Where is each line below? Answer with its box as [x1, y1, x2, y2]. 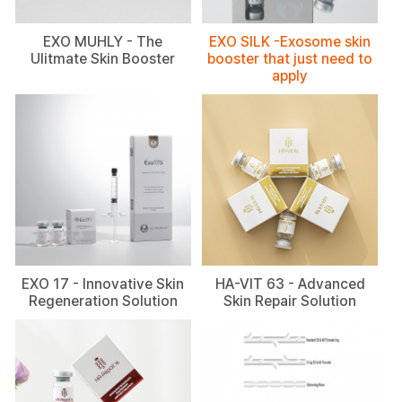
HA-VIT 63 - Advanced [214, 275, 365, 293]
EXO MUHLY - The [43, 32, 163, 50]
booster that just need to [207, 49, 373, 67]
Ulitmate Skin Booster [31, 49, 176, 67]
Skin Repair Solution [223, 293, 357, 310]
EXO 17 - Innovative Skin [22, 275, 185, 293]
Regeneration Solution [28, 293, 178, 310]
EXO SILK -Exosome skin [209, 32, 371, 50]
